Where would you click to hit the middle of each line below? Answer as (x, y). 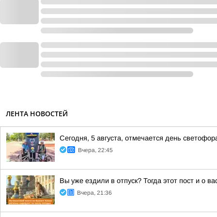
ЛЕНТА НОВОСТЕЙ (37, 114)
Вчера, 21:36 (94, 193)
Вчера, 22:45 (95, 150)
